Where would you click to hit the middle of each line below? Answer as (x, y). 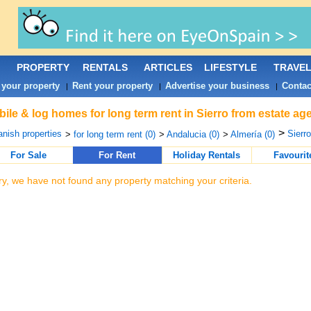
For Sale (28, 155)
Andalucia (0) (193, 134)
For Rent (117, 155)
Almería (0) (252, 134)
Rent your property (112, 86)
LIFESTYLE (230, 67)
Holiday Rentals (207, 155)
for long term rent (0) (114, 134)
